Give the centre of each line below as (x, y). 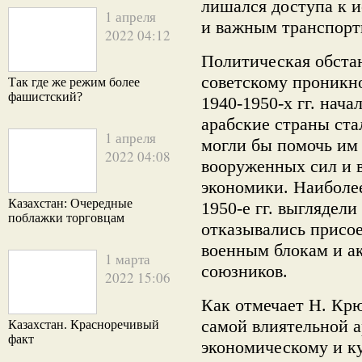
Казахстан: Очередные (70, 203)
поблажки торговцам (66, 218)
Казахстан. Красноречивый (84, 324)
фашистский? (45, 97)
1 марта (128, 259)
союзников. (244, 271)
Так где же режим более (74, 82)
